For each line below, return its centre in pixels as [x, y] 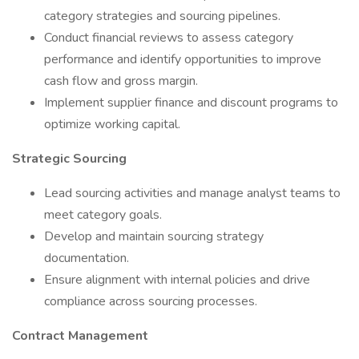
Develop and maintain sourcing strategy [154, 236]
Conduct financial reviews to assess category [169, 38]
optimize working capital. [112, 124]
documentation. [87, 258]
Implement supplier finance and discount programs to [191, 103]
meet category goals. [103, 215]
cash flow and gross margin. [121, 81]
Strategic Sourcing [69, 159]
